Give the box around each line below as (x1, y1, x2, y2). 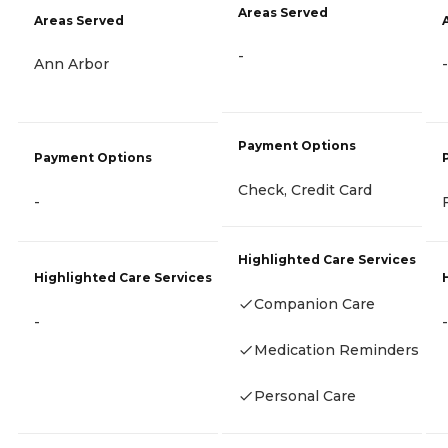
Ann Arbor (34, 54, 109, 73)
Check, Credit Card (238, 180, 372, 199)
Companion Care (254, 295, 375, 314)
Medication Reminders (254, 341, 419, 360)
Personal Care (254, 387, 356, 406)
